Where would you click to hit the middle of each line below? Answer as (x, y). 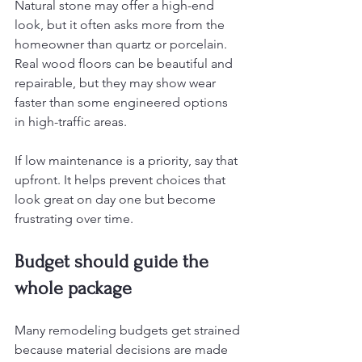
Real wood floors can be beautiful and (125, 63)
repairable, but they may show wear (117, 83)
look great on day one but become (117, 199)
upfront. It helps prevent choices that (122, 180)
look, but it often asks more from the (121, 25)
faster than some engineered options (123, 102)
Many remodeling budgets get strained (129, 330)
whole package (73, 288)
